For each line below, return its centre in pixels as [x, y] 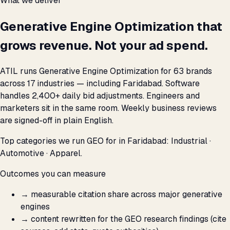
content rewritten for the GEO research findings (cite [129, 219]
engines [35, 207]
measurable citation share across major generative [127, 195]
